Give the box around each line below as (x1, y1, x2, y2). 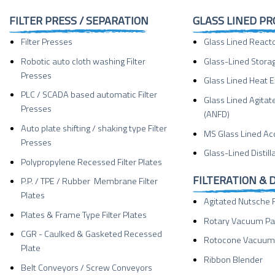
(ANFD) (204, 107, 230, 121)
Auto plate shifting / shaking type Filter (20, 121, 167, 135)
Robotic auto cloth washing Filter (20, 54, 145, 68)
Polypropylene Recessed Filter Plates (20, 155, 162, 169)
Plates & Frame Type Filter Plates (20, 207, 147, 222)
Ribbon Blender (204, 252, 263, 266)
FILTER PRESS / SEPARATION (9, 12, 149, 29)
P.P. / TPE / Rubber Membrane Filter (20, 174, 158, 188)
